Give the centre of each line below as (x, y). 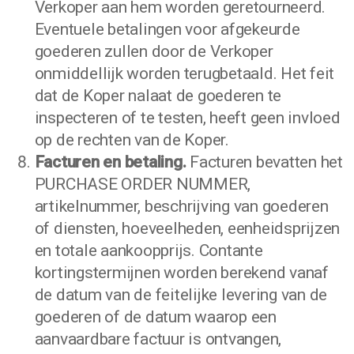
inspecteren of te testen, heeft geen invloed (187, 118)
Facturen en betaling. (110, 162)
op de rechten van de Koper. (132, 140)
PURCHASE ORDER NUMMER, (143, 184)
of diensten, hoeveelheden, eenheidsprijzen (187, 228)
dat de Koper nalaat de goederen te (158, 96)
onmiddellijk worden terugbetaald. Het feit (185, 73)
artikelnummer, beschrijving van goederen (181, 206)
